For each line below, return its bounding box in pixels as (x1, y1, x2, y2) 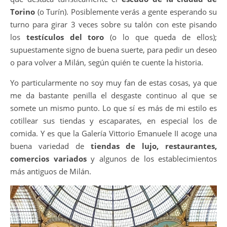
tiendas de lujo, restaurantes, (90, 140, 217, 151)
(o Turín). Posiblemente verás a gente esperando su (35, 6, 217, 17)
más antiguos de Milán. (10, 166, 91, 176)
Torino (10, 6, 35, 17)
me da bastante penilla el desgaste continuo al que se (10, 90, 217, 100)
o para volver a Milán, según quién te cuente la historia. (10, 57, 203, 67)
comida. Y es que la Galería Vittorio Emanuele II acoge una (10, 128, 217, 138)
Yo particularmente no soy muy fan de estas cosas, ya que (10, 77, 217, 88)
